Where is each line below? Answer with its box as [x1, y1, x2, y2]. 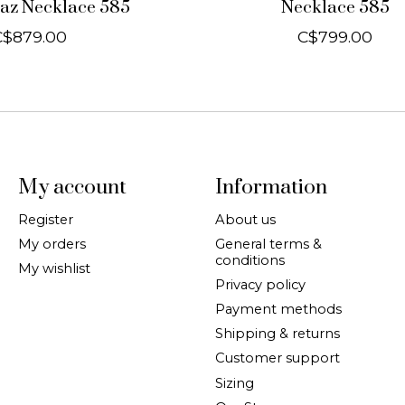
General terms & [214, 235, 322, 252]
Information [214, 174, 327, 202]
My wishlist [17, 259, 90, 277]
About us [214, 211, 276, 228]
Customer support [214, 350, 340, 367]
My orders [17, 235, 86, 252]
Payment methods [214, 301, 342, 318]
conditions [214, 251, 285, 268]
